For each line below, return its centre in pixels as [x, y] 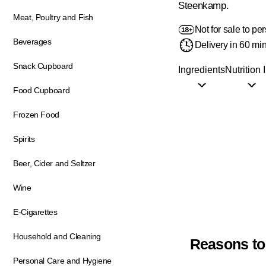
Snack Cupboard [43, 66]
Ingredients [202, 69]
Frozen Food [37, 115]
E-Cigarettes [35, 212]
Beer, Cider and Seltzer [54, 163]
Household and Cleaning [57, 236]
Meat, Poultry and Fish [53, 17]
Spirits [24, 139]
